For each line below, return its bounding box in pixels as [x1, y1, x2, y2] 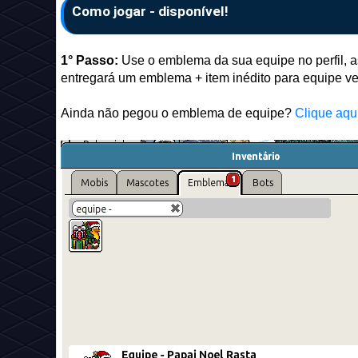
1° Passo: [61, 54, 121, 67]
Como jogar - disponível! [72, 3, 229, 19]
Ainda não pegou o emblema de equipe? [61, 106, 295, 120]
